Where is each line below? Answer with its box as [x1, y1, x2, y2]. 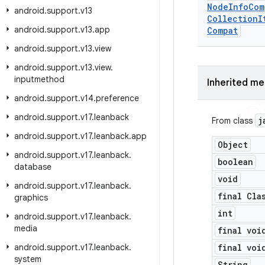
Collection [207, 13, 258, 24]
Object [218, 139, 248, 150]
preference [96, 93, 139, 104]
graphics [14, 192, 48, 203]
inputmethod [14, 74, 64, 85]
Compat [207, 25, 238, 36]
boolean [218, 156, 253, 167]
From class [212, 115, 255, 126]
